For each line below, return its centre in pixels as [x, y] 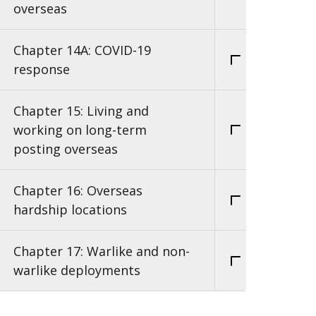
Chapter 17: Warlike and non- [102, 251]
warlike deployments [77, 270]
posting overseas [66, 148]
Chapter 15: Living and [81, 110]
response [42, 69]
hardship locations [70, 209]
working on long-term [80, 129]
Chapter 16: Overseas [78, 190]
